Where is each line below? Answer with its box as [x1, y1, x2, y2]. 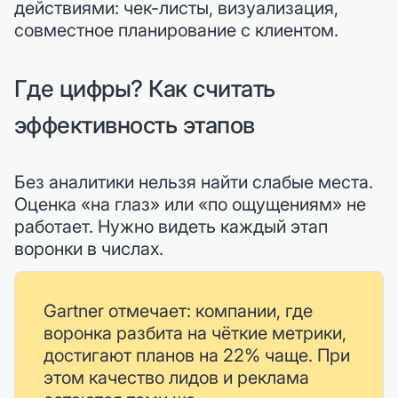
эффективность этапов [14, 111, 255, 139]
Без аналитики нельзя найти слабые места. [14, 171, 373, 194]
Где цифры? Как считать [14, 75, 275, 103]
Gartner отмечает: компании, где [44, 300, 313, 322]
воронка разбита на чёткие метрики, [44, 322, 346, 345]
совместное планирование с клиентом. [14, 20, 338, 42]
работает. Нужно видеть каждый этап [14, 216, 328, 238]
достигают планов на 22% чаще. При [44, 345, 350, 367]
